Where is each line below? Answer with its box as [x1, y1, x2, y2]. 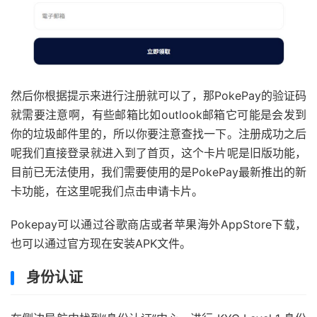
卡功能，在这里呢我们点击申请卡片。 [11, 184, 203, 199]
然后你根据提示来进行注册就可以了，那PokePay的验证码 [11, 88, 306, 103]
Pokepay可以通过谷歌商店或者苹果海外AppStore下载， [11, 217, 306, 232]
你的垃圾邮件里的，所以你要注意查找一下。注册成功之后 [11, 127, 306, 142]
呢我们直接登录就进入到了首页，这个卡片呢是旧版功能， [11, 146, 306, 161]
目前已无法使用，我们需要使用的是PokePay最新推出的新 [11, 165, 306, 180]
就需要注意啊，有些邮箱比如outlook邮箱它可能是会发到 [11, 108, 306, 122]
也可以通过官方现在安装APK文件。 [11, 236, 191, 251]
